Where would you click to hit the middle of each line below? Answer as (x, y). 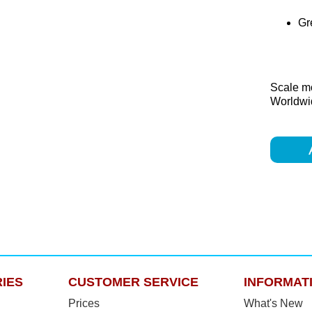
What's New (273, 303)
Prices (84, 303)
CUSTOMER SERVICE (133, 282)
